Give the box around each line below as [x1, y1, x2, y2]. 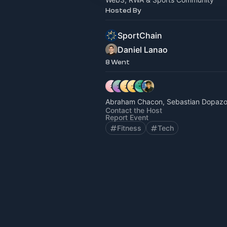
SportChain [118, 30, 162, 41]
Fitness [117, 124, 141, 132]
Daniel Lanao [118, 45, 168, 55]
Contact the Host [105, 106, 162, 115]
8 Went [105, 58, 130, 66]
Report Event [105, 113, 148, 122]
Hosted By [105, 7, 141, 14]
